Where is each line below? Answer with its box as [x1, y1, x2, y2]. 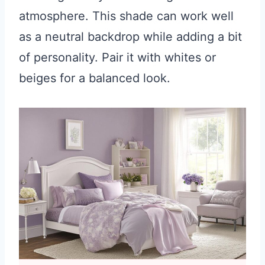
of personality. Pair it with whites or [19, 50, 216, 65]
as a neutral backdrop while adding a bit [19, 30, 242, 44]
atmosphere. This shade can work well [19, 9, 234, 24]
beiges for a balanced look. [19, 71, 170, 86]
